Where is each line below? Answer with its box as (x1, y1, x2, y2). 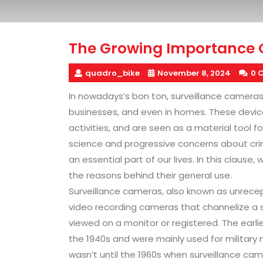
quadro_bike (85, 67, 140, 79)
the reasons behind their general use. (69, 168, 232, 181)
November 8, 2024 (157, 67, 231, 79)
